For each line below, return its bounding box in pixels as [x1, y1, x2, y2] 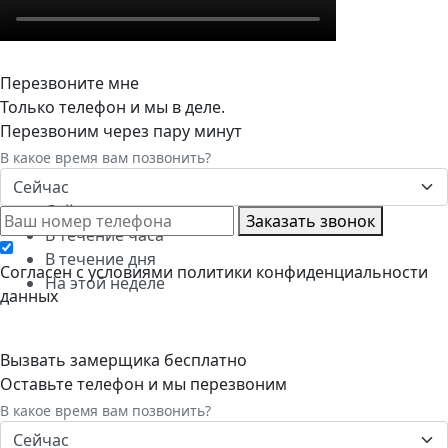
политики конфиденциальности [177, 260, 428, 283]
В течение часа [45, 223, 164, 246]
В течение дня [45, 247, 156, 270]
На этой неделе [45, 271, 165, 294]
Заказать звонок [246, 209, 375, 232]
